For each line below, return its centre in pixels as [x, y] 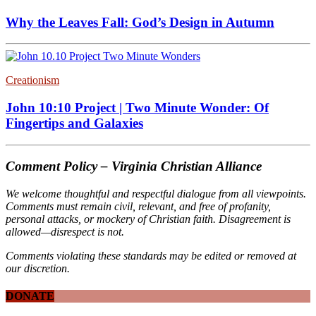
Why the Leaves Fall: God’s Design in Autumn [140, 22]
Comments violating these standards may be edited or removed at [151, 256]
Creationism [32, 80]
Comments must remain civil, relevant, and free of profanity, [138, 207]
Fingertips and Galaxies [74, 123]
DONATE [30, 296]
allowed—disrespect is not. [65, 232]
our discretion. [38, 269]
